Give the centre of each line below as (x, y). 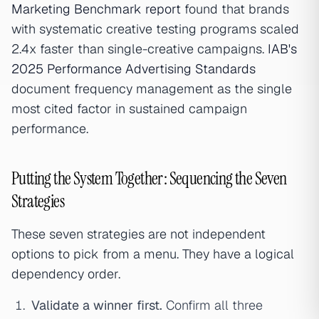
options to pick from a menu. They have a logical (153, 254)
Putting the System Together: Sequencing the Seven (149, 178)
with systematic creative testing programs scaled (155, 29)
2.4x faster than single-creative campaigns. (140, 49)
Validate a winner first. (97, 305)
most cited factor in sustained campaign (129, 109)
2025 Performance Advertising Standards (134, 69)
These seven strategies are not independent (138, 234)
